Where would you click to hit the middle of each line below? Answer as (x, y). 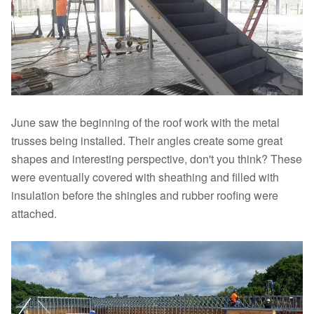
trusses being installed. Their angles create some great (147, 141)
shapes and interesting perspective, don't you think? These (157, 159)
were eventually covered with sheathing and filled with (145, 177)
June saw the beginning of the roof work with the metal (145, 122)
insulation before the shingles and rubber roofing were (145, 195)
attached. (34, 213)
